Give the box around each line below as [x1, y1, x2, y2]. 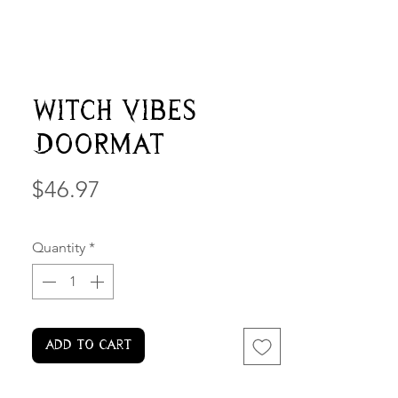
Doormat [32, 132, 164, 159]
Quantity [32, 239, 85, 256]
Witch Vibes [32, 99, 196, 125]
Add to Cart [45, 338, 131, 352]
